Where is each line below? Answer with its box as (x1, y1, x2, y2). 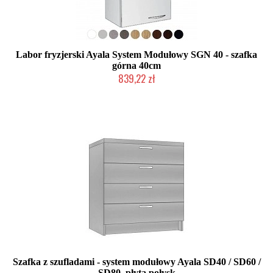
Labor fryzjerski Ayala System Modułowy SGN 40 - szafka (16, 49, 257, 60)
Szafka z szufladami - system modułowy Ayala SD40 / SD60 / (12, 257, 261, 267)
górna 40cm (112, 60, 161, 71)
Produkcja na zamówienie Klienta (83, 87, 190, 94)
